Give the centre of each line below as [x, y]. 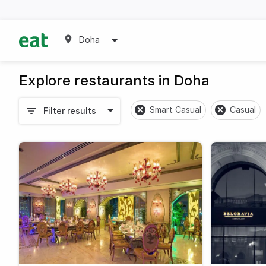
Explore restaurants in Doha [114, 80]
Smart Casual [175, 110]
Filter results [69, 111]
